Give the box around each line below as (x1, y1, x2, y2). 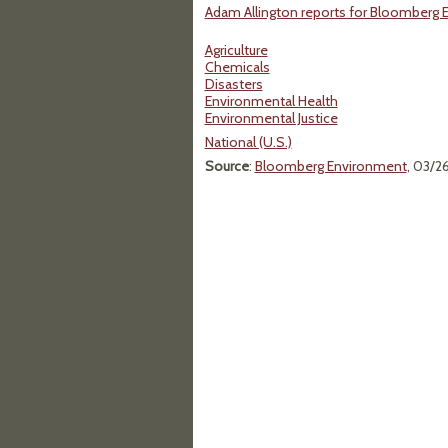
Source (204, 157, 249, 175)
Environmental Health (204, 92, 338, 110)
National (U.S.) (204, 133, 292, 151)
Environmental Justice (204, 109, 338, 127)
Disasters (204, 75, 263, 93)
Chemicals (204, 58, 270, 76)
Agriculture (204, 41, 268, 59)
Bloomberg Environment (254, 157, 407, 175)
